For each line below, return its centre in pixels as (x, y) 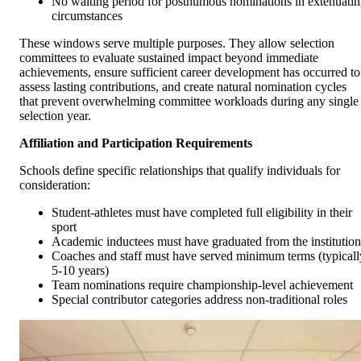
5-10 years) (80, 271)
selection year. (55, 116)
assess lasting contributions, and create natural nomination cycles (183, 87)
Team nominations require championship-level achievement (202, 285)
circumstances (87, 16)
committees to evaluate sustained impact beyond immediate (169, 58)
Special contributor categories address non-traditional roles (199, 300)
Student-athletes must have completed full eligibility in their (202, 213)
